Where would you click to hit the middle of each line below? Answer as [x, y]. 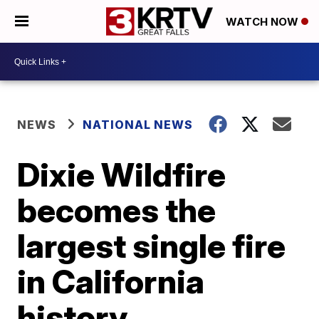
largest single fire [152, 246]
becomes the [117, 210]
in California [111, 281]
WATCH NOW [263, 22]
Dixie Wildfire [122, 174]
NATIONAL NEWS [138, 125]
